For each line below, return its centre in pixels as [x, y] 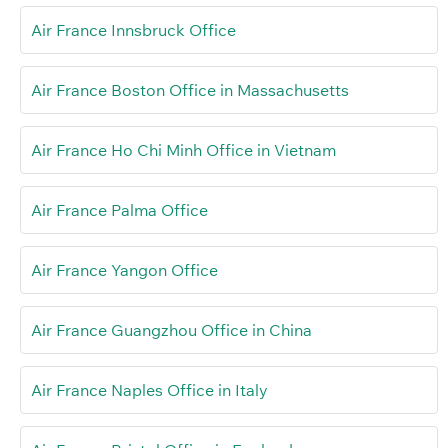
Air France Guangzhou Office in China [171, 330]
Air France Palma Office [119, 210]
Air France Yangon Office [124, 270]
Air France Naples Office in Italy [149, 390]
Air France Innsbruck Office [133, 30]
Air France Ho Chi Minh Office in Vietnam [183, 150]
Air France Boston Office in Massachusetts [190, 90]
